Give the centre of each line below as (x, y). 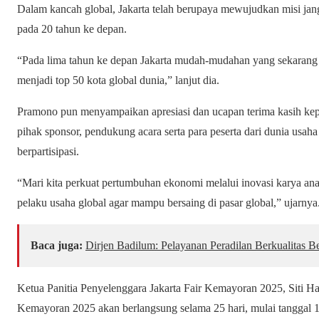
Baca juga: (57, 246)
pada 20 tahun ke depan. (72, 29)
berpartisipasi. (48, 152)
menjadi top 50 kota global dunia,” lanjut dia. (118, 80)
